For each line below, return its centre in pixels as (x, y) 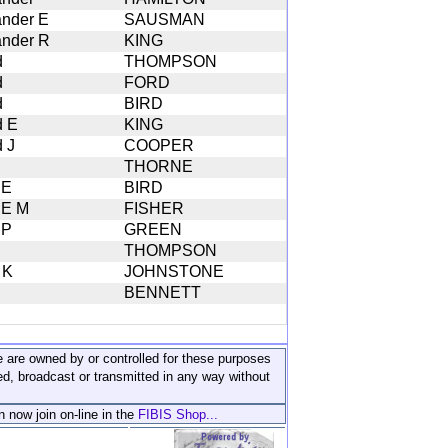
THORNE (158, 166)
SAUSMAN (164, 19)
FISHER (154, 208)
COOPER (159, 145)
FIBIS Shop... (178, 414)
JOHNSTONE (174, 271)
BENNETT (162, 292)
